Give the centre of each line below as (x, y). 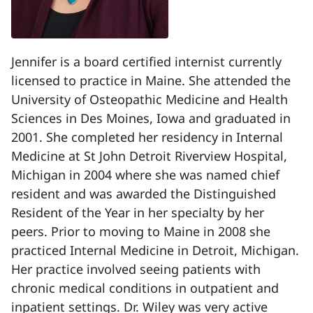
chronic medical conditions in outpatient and (145, 288)
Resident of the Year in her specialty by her (138, 212)
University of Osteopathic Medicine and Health (150, 99)
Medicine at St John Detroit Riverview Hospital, (149, 156)
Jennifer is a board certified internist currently (146, 61)
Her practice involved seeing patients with (136, 269)
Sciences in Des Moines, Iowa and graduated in (151, 118)
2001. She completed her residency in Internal (147, 137)
